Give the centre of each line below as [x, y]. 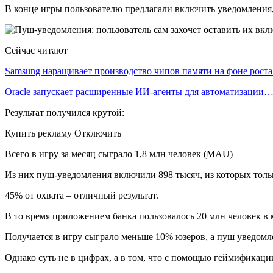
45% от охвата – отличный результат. [82, 195]
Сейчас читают [36, 50]
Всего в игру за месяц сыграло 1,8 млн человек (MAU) [119, 154]
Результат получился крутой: [65, 112]
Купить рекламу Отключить [63, 133]
